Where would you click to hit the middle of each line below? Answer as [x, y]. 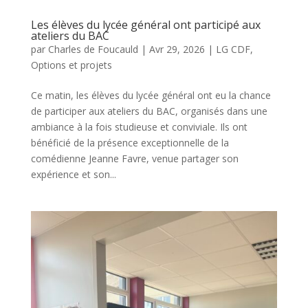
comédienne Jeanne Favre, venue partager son [134, 158]
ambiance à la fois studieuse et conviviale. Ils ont [139, 126]
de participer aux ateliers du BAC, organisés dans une [149, 111]
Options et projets [71, 65]
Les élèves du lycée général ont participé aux [145, 24]
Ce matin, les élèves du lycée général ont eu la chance [151, 95]
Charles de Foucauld [93, 49]
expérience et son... [73, 174]
